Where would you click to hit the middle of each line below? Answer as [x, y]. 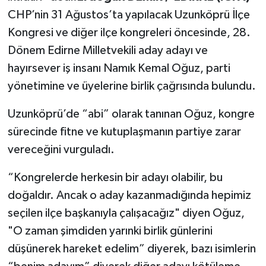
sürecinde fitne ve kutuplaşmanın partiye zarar [124, 132]
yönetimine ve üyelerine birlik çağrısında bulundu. [132, 86]
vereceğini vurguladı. [61, 149]
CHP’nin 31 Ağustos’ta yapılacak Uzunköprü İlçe [129, 15]
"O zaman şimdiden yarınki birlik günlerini [110, 231]
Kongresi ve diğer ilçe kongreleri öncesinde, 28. [129, 32]
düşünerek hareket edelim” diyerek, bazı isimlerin [132, 248]
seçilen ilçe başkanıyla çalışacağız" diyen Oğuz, [126, 213]
